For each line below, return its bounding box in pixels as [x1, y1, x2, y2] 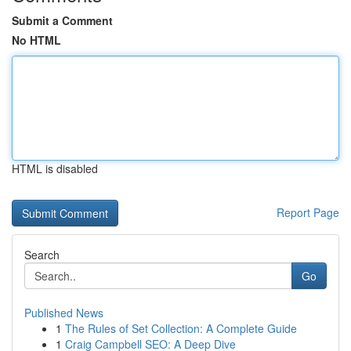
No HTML [12, 32, 61, 48]
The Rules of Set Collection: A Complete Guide [65, 320, 297, 336]
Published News [24, 305, 103, 320]
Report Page [277, 204, 339, 220]
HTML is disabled [12, 161, 98, 176]
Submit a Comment [12, 13, 113, 28]
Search [24, 247, 60, 262]
